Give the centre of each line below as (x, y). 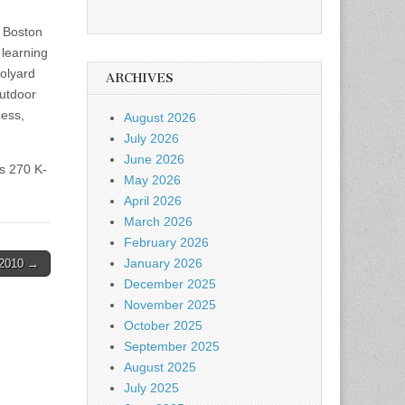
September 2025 (172, 346)
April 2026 (153, 201)
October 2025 (163, 325)
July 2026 (151, 138)
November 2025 (170, 305)
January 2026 (163, 263)
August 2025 (160, 367)
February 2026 (166, 242)
